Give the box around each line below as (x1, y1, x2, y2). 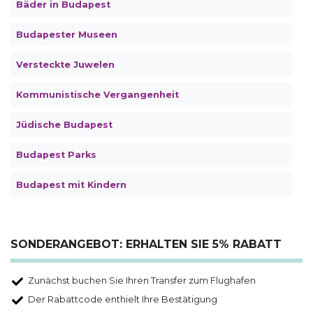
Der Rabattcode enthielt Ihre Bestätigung (28, 293, 217, 305)
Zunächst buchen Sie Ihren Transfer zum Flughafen (28, 275, 256, 286)
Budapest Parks (16, 149, 96, 160)
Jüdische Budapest (16, 119, 112, 130)
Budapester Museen (16, 29, 117, 40)
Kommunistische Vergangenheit (16, 89, 179, 100)
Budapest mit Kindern (16, 179, 126, 190)
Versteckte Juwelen (16, 59, 115, 70)
